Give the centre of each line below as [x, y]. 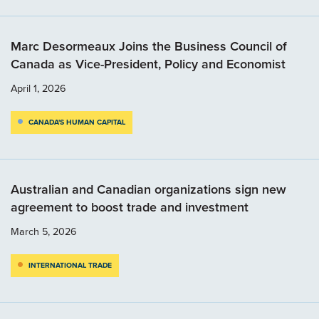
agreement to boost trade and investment [130, 207]
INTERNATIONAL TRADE [70, 265]
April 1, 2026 [38, 88]
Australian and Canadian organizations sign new [148, 189]
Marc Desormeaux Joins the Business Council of [149, 46]
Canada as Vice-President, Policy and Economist [148, 64]
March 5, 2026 [44, 231]
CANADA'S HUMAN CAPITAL [77, 122]
